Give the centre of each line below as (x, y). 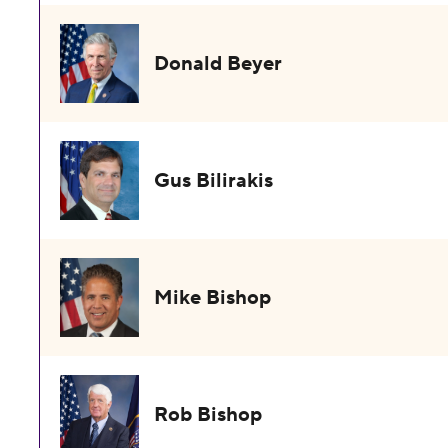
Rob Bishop (208, 415)
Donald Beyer (218, 64)
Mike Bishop (213, 298)
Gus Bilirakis (214, 181)
